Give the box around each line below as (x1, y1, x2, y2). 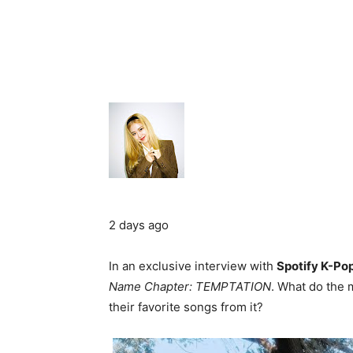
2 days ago (109, 217, 169, 232)
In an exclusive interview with (109, 258, 277, 273)
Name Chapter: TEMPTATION (109, 278, 271, 294)
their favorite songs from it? (109, 299, 263, 314)
